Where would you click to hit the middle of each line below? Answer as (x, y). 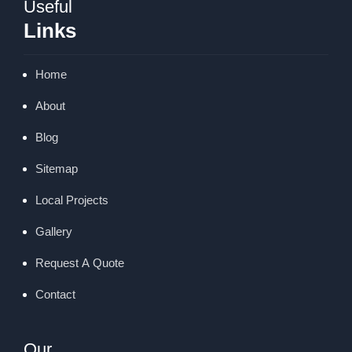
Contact (55, 294)
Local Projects (72, 200)
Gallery (54, 231)
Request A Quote (80, 263)
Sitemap (57, 169)
